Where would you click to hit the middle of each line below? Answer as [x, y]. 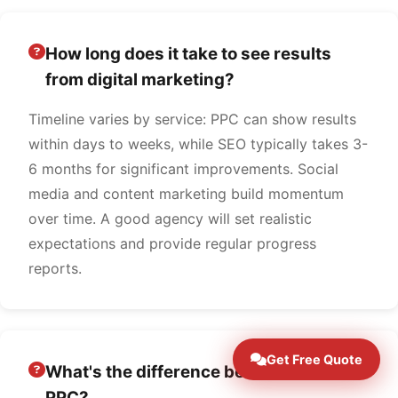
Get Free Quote [314, 359]
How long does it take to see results [188, 54]
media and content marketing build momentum [186, 194]
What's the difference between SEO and [206, 372]
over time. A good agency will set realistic [170, 219]
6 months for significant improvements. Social [183, 169]
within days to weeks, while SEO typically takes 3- [198, 144]
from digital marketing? [140, 80]
